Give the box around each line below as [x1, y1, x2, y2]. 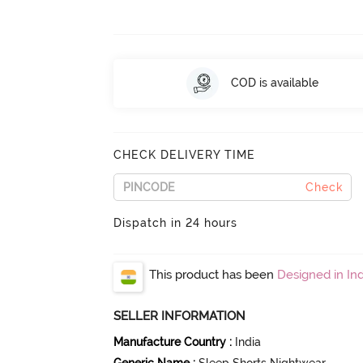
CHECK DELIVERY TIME [113, 147, 256, 161]
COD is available [230, 76, 318, 89]
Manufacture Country [113, 335, 227, 348]
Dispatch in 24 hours [113, 216, 238, 229]
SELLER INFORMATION [113, 308, 246, 323]
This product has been [149, 267, 278, 282]
